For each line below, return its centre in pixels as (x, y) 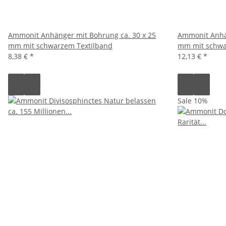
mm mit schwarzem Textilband (60, 45)
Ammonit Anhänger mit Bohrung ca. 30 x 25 (82, 35)
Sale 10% (193, 100)
